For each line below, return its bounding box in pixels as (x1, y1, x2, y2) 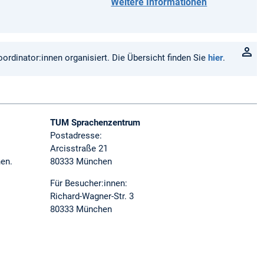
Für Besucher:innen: (50, 178, 128, 189)
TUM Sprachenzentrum (50, 117, 141, 128)
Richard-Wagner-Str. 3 (50, 191, 134, 202)
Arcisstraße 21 (50, 143, 108, 154)
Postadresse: (50, 130, 103, 141)
